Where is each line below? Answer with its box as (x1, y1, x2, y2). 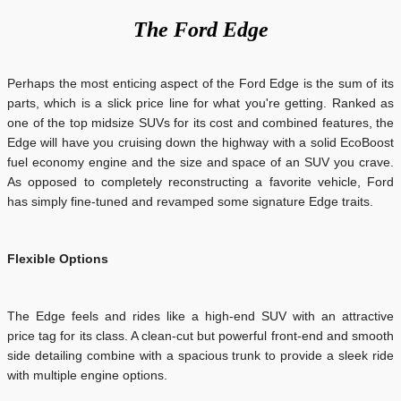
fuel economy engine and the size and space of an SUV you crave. (7, 155, 394, 169)
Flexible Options (7, 252, 108, 266)
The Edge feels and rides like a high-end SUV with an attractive (7, 309, 394, 323)
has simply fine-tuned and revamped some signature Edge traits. (7, 194, 373, 209)
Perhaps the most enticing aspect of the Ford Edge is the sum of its (7, 76, 394, 90)
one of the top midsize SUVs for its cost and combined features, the (7, 115, 394, 130)
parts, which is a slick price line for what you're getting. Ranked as (7, 96, 394, 110)
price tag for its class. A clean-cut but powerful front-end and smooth (7, 328, 394, 343)
